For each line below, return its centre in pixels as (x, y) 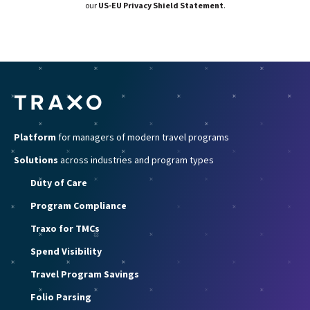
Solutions (37, 159)
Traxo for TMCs (65, 228)
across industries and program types (137, 159)
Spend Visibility (66, 251)
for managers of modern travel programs (144, 137)
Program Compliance (79, 205)
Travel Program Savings (85, 274)
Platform (36, 137)
